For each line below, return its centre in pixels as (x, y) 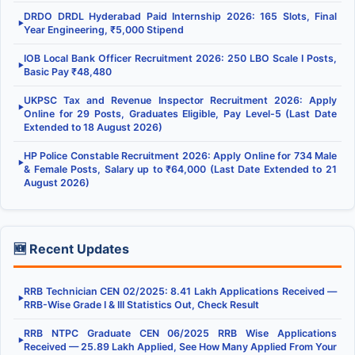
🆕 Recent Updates (71, 249)
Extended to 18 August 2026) (93, 128)
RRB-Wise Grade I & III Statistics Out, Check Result (141, 305)
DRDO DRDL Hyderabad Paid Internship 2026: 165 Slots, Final (180, 17)
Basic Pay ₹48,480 (68, 72)
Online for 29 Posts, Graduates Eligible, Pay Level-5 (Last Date (180, 114)
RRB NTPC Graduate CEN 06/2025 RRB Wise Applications (180, 334)
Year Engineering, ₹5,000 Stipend (104, 30)
